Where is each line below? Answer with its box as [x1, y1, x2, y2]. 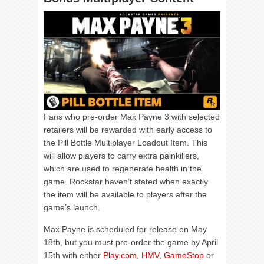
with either [60, 250, 103, 260]
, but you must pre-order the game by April [60, 237, 218, 247]
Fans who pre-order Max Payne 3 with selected [44, 112, 220, 121]
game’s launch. [44, 203, 100, 212]
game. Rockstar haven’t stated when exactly [44, 177, 208, 186]
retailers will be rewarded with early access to [44, 125, 212, 134]
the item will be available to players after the [44, 190, 207, 199]
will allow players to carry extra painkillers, [44, 151, 199, 160]
